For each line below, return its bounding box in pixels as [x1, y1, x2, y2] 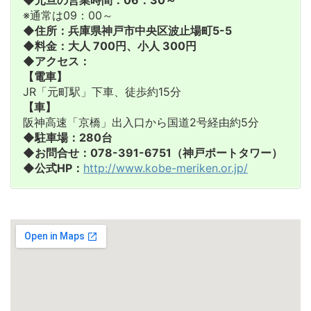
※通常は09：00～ [23, 8, 113, 23]
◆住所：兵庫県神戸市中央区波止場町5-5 [23, 24, 232, 38]
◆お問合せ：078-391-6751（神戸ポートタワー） [23, 146, 283, 160]
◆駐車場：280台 [23, 131, 112, 145]
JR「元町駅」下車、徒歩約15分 [23, 85, 181, 99]
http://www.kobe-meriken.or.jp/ [83, 161, 248, 176]
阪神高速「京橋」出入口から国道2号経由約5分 [23, 115, 259, 130]
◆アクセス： [23, 54, 90, 69]
